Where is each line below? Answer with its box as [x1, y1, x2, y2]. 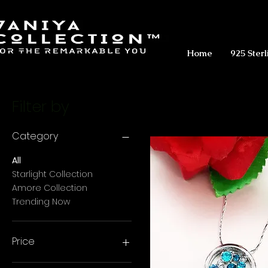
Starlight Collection [12, 168, 93, 181]
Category [12, 129, 58, 144]
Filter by [12, 96, 69, 118]
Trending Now [12, 196, 70, 208]
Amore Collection [12, 182, 87, 194]
